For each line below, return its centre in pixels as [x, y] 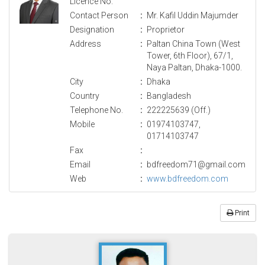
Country [85, 96]
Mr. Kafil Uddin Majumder [193, 15]
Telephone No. [96, 110]
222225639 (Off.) [179, 110]
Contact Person [99, 15]
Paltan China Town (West [193, 43]
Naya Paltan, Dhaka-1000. [194, 67]
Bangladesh [169, 96]
